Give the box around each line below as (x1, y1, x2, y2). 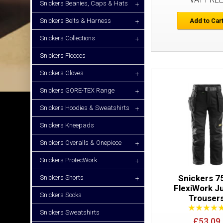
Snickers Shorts (40, 174, 84, 181)
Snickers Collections (40, 34, 95, 42)
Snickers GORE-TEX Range (40, 87, 114, 94)
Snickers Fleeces (40, 52, 86, 59)
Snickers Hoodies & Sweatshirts (40, 104, 129, 111)
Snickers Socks (40, 191, 82, 199)
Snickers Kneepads (40, 121, 94, 129)
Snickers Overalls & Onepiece (40, 139, 121, 146)
